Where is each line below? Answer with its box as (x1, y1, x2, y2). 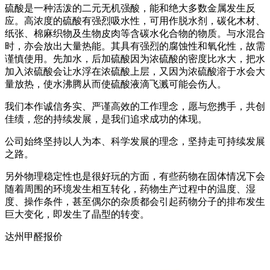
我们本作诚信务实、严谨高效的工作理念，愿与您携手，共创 (5, 101, 265, 112)
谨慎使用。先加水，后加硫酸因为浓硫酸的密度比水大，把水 (5, 54, 265, 64)
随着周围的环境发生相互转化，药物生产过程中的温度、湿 (5, 184, 256, 195)
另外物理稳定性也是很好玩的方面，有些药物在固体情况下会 (5, 171, 265, 182)
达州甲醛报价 (5, 231, 63, 242)
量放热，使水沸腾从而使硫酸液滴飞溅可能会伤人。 (5, 79, 227, 90)
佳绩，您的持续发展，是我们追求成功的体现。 (5, 114, 207, 125)
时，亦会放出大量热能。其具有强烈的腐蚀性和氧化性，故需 (5, 41, 265, 52)
